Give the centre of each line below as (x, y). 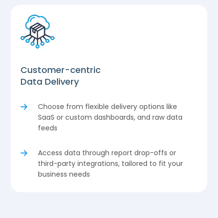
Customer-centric (62, 70)
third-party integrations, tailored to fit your (111, 163)
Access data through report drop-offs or (107, 153)
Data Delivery (50, 81)
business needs (64, 174)
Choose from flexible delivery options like (108, 106)
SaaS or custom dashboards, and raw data (110, 117)
